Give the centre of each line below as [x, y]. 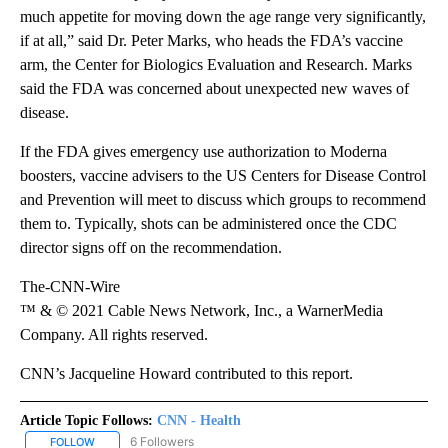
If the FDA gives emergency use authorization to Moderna [203, 151]
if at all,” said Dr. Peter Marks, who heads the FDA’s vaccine [211, 40]
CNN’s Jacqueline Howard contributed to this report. [186, 373]
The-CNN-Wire [70, 286]
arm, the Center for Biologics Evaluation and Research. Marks [216, 64]
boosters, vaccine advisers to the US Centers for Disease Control [223, 175]
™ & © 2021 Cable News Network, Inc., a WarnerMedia [201, 310]
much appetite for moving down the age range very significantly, [223, 16]
